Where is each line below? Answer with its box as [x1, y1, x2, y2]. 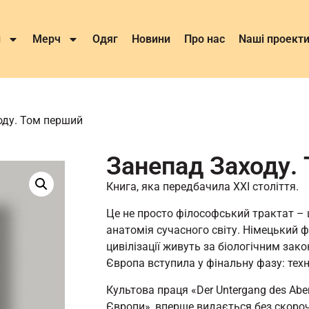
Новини [132, 32, 170, 46]
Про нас [184, 32, 225, 46]
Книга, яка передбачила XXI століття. [106, 180, 299, 193]
